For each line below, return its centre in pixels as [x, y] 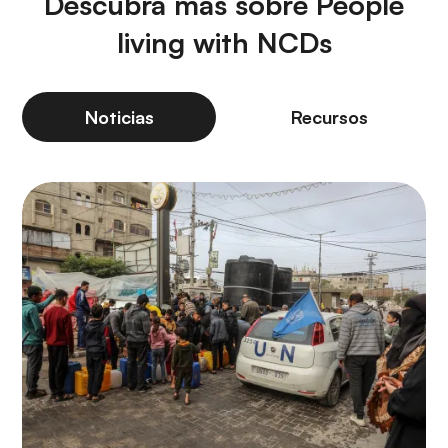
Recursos [329, 117]
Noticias [119, 117]
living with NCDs [224, 42]
